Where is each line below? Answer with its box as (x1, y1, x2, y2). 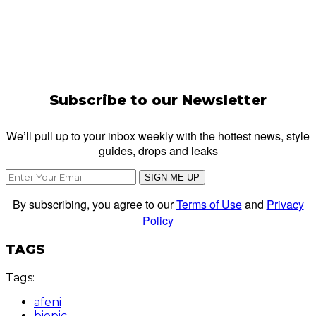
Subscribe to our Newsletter (49, 91, 267, 109)
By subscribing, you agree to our (12, 195, 176, 212)
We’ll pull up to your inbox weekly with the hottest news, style (6, 127, 310, 144)
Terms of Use (176, 195, 242, 212)
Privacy (266, 195, 304, 212)
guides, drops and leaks (98, 142, 218, 159)
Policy (142, 212, 174, 229)
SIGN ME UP (145, 171, 200, 183)
